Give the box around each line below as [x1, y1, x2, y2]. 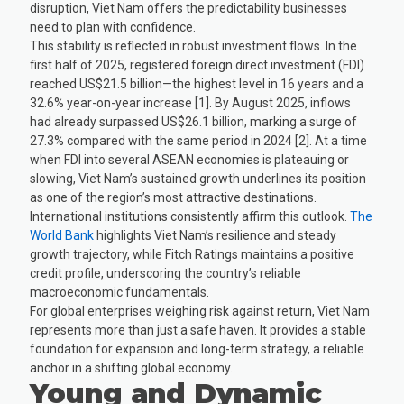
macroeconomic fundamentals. [30, 284, 210, 299]
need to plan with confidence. [30, 19, 197, 34]
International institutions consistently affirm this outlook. [30, 208, 348, 224]
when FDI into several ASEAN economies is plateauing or [30, 151, 350, 167]
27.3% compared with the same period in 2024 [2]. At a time [30, 133, 368, 148]
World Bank [30, 227, 95, 243]
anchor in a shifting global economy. [30, 360, 234, 375]
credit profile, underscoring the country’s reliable [30, 265, 302, 280]
